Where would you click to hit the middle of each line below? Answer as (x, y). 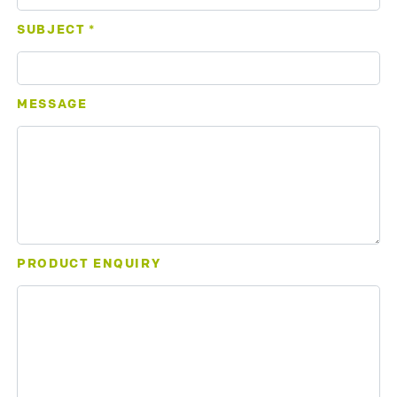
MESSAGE (52, 105)
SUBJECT (51, 31)
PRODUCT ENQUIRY (89, 265)
